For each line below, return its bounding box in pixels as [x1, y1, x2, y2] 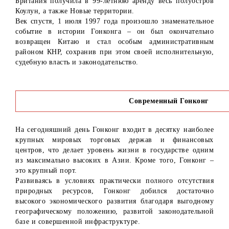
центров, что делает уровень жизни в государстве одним [15, 146, 214, 154]
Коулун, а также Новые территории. [15, 7, 134, 15]
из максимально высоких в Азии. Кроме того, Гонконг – [15, 156, 214, 165]
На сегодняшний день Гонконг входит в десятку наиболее [15, 126, 214, 134]
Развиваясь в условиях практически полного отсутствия [15, 177, 214, 185]
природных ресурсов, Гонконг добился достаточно [15, 187, 214, 195]
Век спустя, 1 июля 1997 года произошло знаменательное [15, 17, 214, 26]
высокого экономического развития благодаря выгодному [15, 197, 214, 205]
